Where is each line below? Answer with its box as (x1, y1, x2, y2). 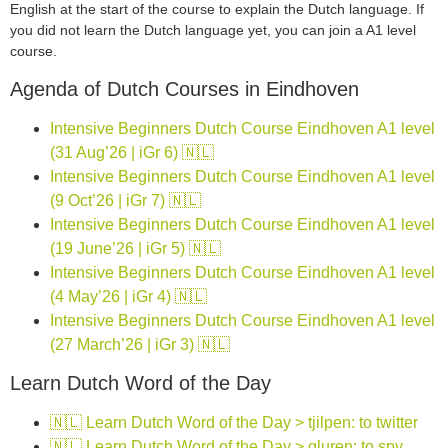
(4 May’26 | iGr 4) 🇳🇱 (50, 287, 207, 305)
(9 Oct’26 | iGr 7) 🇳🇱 (50, 191, 201, 209)
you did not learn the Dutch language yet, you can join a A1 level (10, 22, 416, 39)
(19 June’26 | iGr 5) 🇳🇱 (50, 239, 221, 257)
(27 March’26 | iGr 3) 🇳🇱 (50, 335, 230, 353)
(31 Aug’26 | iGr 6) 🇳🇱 (50, 143, 214, 161)
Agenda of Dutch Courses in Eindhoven (10, 77, 359, 100)
